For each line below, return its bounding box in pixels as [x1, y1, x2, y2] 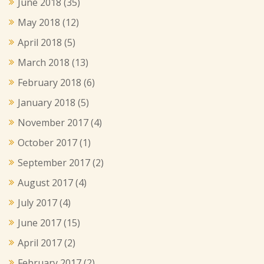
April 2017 [18, 236, 62, 249]
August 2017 [18, 176, 73, 189]
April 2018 [18, 35, 62, 49]
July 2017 [18, 196, 57, 209]
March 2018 [18, 55, 70, 69]
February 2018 [18, 75, 81, 89]
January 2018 [18, 95, 75, 109]
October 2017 [18, 136, 77, 149]
